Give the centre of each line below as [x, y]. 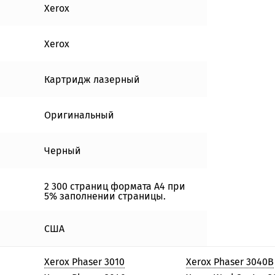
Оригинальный [79, 115]
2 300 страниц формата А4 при [115, 186]
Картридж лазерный [92, 79]
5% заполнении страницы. [105, 196]
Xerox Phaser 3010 [84, 261]
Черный [63, 150]
